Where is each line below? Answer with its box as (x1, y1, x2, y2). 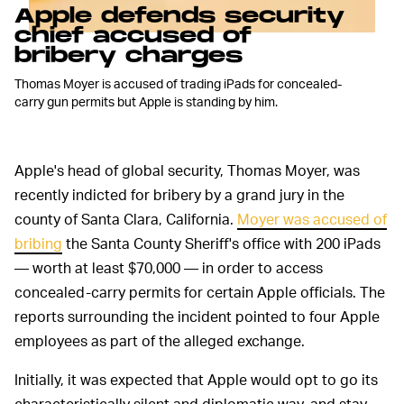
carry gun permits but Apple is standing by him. (14, 92, 278, 109)
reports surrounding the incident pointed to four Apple (14, 307, 380, 326)
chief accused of (14, 23, 252, 49)
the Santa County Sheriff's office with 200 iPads (62, 234, 381, 253)
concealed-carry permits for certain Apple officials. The (14, 282, 385, 302)
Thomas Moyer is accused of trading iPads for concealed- (14, 74, 342, 91)
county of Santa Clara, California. (14, 209, 237, 229)
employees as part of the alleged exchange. (14, 331, 305, 351)
